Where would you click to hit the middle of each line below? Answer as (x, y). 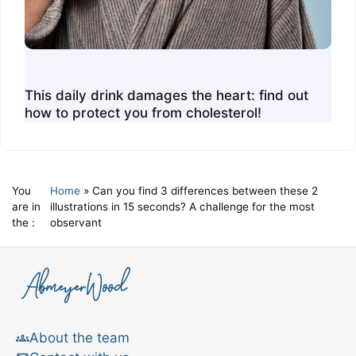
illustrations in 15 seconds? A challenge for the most (183, 206)
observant (76, 222)
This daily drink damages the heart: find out (166, 95)
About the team (79, 337)
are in (26, 206)
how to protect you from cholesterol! (143, 112)
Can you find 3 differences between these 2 (205, 190)
